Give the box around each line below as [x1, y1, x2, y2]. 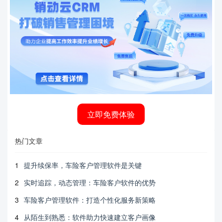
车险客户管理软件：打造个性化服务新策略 [24, 194, 156, 205]
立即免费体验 [87, 108, 135, 120]
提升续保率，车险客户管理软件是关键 [24, 160, 142, 170]
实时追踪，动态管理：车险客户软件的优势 [24, 177, 156, 187]
